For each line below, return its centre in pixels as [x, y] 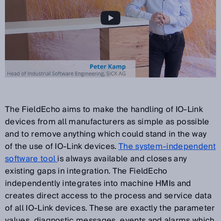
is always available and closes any [122, 159]
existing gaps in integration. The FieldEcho [86, 171]
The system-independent [167, 146]
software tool [31, 159]
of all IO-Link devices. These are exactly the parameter [110, 208]
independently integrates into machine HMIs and [98, 183]
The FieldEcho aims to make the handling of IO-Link [104, 109]
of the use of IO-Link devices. [62, 146]
